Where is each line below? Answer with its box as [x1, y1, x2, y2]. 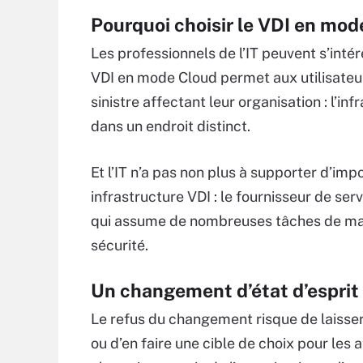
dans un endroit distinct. [91, 117, 250, 135]
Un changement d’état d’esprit [91, 280, 359, 301]
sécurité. [91, 237, 148, 254]
